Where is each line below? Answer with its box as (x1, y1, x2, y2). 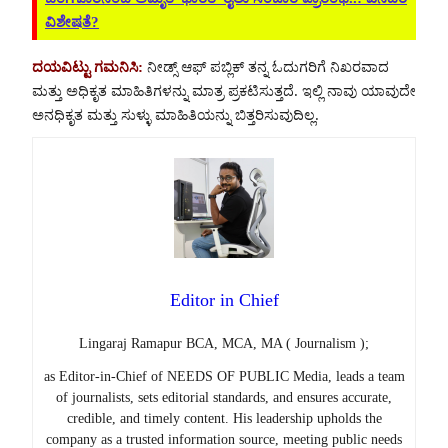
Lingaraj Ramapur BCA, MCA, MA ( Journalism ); (79, 336, 369, 352)
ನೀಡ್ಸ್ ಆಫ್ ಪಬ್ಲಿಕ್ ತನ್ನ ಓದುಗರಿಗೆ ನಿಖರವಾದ (143, 58, 389, 75)
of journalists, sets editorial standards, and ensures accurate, (56, 390, 392, 406)
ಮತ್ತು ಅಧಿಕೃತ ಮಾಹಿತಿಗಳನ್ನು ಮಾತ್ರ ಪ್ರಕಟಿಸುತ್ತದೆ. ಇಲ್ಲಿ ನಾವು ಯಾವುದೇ (32, 82, 416, 99)
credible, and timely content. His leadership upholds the (66, 411, 382, 427)
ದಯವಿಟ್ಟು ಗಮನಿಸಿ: (32, 58, 143, 75)
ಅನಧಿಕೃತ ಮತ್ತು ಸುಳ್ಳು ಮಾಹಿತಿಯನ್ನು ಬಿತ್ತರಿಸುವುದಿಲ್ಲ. (32, 106, 319, 123)
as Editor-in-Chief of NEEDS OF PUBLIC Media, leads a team (43, 369, 405, 385)
